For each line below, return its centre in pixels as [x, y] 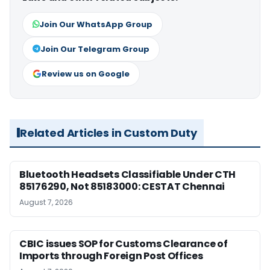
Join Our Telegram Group [95, 49]
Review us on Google [86, 74]
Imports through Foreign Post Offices [111, 256]
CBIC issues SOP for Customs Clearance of [124, 243]
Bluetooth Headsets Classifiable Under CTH [128, 174]
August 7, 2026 [46, 202]
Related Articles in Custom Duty [108, 133]
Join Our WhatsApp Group [96, 24]
